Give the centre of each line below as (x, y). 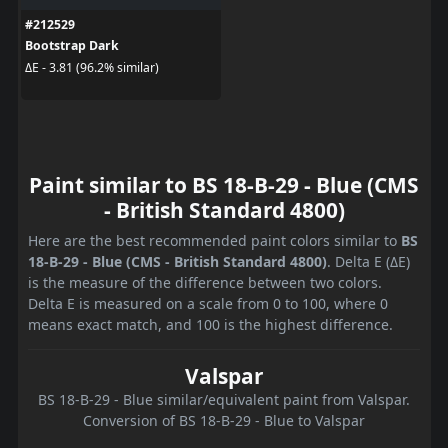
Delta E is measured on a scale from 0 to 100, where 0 (208, 304)
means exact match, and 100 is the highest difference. (210, 325)
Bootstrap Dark (71, 46)
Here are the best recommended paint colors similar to (214, 241)
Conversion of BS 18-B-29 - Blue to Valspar (224, 421)
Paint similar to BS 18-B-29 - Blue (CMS (224, 185)
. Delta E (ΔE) (368, 262)
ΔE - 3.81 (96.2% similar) (91, 67)
